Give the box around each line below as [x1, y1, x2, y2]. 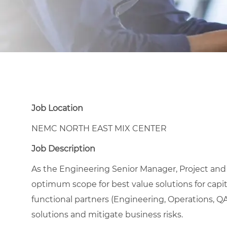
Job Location [31, 103, 83, 113]
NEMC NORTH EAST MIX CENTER [31, 123, 167, 133]
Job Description [31, 143, 95, 154]
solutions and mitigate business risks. [31, 209, 185, 219]
